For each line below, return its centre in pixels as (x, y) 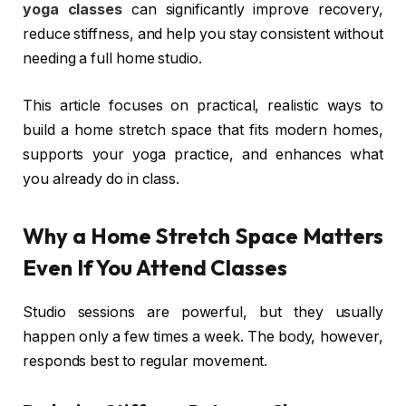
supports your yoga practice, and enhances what (203, 154)
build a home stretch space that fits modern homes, (203, 130)
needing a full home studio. (112, 59)
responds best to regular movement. (145, 361)
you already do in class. (101, 179)
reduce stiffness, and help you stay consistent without (203, 34)
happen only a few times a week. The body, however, (203, 336)
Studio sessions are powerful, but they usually (203, 312)
